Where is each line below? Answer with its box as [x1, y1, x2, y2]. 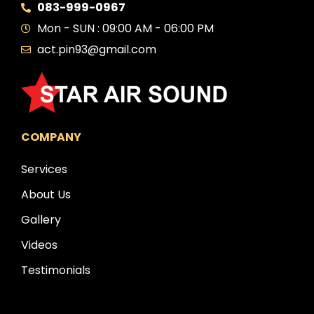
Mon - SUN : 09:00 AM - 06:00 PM [36, 20, 214, 37]
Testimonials [21, 262, 90, 279]
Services [21, 161, 67, 178]
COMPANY [21, 129, 81, 146]
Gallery [21, 212, 61, 228]
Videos [21, 237, 57, 254]
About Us [21, 186, 71, 203]
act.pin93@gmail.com [36, 41, 156, 58]
